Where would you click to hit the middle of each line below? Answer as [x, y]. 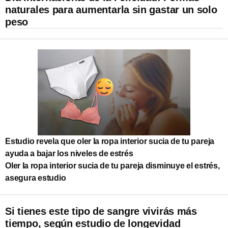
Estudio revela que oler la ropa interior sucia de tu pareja [110, 141]
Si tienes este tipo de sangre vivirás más [101, 211]
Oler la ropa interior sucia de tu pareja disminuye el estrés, [112, 165]
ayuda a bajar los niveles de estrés [69, 153]
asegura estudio [36, 178]
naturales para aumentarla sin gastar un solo [111, 9]
